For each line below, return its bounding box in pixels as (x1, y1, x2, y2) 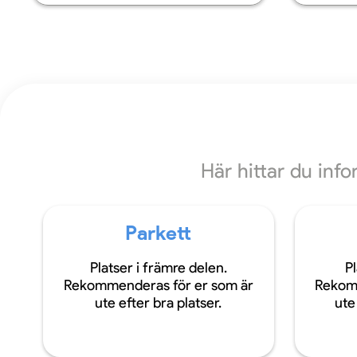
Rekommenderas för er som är (63, 277, 253, 294)
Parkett (125, 221, 192, 245)
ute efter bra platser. (95, 294, 222, 312)
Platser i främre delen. (89, 259, 227, 277)
